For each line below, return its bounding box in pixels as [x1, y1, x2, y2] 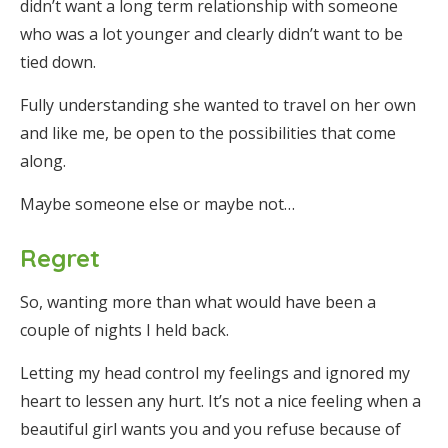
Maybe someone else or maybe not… [20, 193, 295, 215]
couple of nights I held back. [20, 319, 229, 341]
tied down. [20, 51, 96, 73]
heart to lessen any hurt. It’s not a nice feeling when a [20, 390, 421, 412]
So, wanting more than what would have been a [20, 291, 376, 313]
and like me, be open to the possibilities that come [20, 122, 396, 144]
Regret [20, 243, 100, 273]
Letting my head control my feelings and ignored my [20, 362, 410, 384]
